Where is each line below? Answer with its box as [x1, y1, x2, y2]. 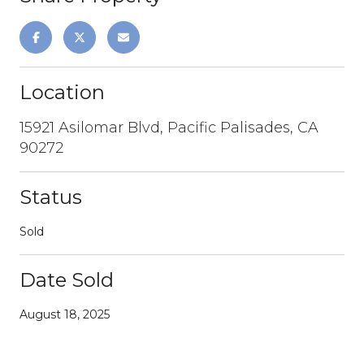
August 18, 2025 [19, 306, 110, 322]
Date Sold [19, 267, 114, 292]
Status [19, 184, 82, 209]
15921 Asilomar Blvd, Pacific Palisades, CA [19, 118, 318, 136]
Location [19, 80, 105, 104]
